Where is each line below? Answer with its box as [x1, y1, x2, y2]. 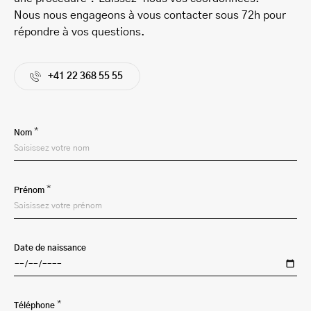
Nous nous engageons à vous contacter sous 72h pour [14, 9, 286, 21]
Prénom [14, 185, 47, 194]
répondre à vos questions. [14, 26, 145, 37]
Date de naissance [14, 243, 86, 252]
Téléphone [14, 301, 57, 310]
